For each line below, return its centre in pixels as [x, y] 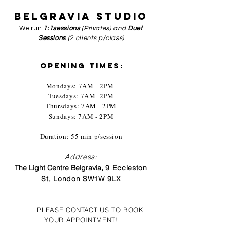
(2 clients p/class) [95, 38]
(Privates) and [104, 28]
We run [31, 28]
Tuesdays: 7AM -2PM [81, 96]
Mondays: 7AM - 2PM [81, 86]
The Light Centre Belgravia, [60, 168]
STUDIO [122, 16]
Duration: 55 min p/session [81, 136]
